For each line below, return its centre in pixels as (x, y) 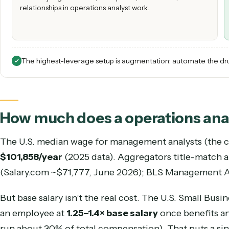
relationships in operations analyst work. (94, 60)
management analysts (173, 208)
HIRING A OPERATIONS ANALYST (83, 30)
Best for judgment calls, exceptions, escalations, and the (125, 48)
